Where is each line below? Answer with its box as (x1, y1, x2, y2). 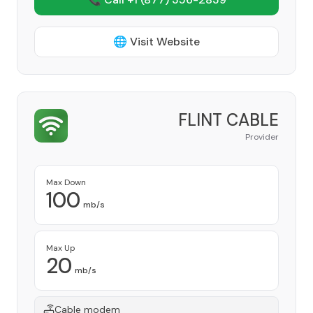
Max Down (46, 177, 86, 188)
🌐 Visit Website (113, 34, 200, 49)
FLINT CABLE (178, 109, 279, 131)
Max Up (46, 242, 75, 254)
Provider (245, 131, 279, 143)
